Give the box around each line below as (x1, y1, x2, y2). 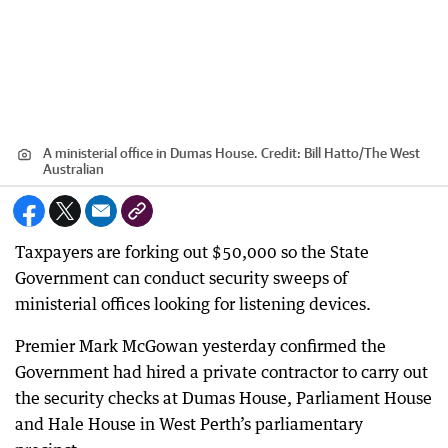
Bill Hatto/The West (304, 145, 420, 161)
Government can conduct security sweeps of (15, 268, 348, 288)
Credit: (258, 145, 304, 161)
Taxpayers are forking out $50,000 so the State (15, 242, 369, 262)
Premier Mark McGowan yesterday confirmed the (15, 336, 386, 356)
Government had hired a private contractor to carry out (15, 362, 428, 382)
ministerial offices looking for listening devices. (15, 294, 371, 314)
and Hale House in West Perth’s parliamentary (15, 414, 363, 434)
